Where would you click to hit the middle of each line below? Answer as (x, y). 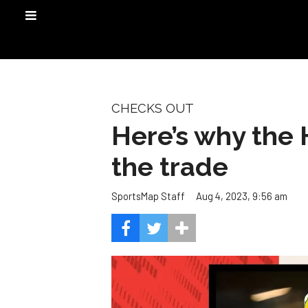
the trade (170, 166)
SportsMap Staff (148, 196)
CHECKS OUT (153, 108)
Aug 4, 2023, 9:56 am (242, 196)
